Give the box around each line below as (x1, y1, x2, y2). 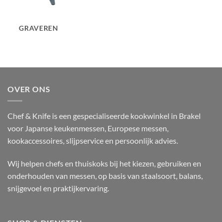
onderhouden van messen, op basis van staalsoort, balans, (7, 171, 203, 181)
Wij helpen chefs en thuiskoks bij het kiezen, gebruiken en (7, 159, 201, 168)
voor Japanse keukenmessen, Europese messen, (7, 123, 168, 133)
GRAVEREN (19, 24, 58, 32)
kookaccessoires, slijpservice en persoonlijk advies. (7, 136, 178, 146)
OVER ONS (7, 84, 51, 94)
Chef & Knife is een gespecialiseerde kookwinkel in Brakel (7, 111, 201, 121)
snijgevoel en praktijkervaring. (7, 183, 109, 193)
